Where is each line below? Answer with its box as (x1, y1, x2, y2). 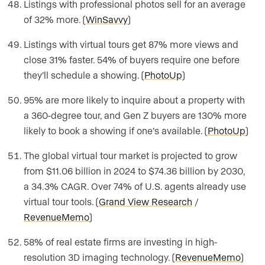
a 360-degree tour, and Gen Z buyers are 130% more (24, 109, 247, 121)
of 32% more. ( (24, 14, 86, 25)
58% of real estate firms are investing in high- (24, 236, 217, 248)
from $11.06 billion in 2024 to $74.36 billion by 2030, (24, 165, 245, 177)
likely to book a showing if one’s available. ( (24, 125, 208, 137)
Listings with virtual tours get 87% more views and (24, 38, 238, 50)
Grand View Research (99, 196, 192, 208)
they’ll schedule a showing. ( (24, 69, 144, 81)
